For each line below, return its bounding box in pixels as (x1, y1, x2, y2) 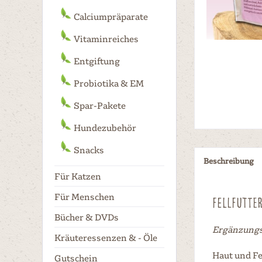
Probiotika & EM (72, 77, 144, 89)
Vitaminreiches (72, 33, 139, 44)
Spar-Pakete (72, 99, 126, 111)
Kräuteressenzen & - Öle (54, 232, 157, 243)
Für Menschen (54, 191, 115, 202)
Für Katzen (54, 170, 101, 182)
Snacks (72, 144, 104, 156)
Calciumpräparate (72, 11, 148, 22)
